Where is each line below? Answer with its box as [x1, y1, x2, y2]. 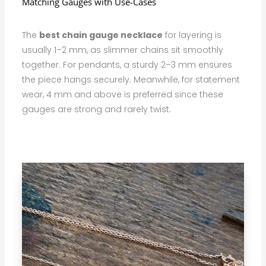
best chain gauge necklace [39, 28, 163, 41]
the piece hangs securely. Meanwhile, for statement [22, 73, 240, 85]
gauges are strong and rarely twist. [22, 103, 172, 115]
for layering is [163, 28, 222, 41]
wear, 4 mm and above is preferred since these [22, 88, 224, 100]
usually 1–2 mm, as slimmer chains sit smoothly [22, 43, 224, 56]
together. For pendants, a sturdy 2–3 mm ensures [22, 58, 233, 71]
